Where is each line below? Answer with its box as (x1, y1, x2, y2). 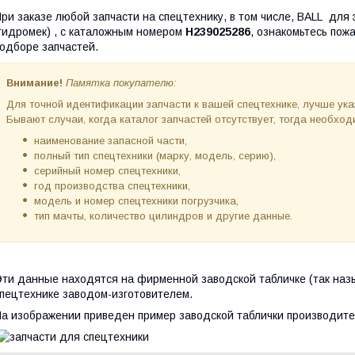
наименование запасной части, (34, 135, 187, 147)
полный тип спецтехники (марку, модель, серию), (34, 150, 276, 162)
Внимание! (6, 77, 63, 89)
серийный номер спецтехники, (34, 165, 181, 177)
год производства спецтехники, (34, 180, 190, 192)
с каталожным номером (60, 25, 185, 38)
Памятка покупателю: (66, 77, 177, 89)
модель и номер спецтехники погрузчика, (34, 195, 239, 207)
